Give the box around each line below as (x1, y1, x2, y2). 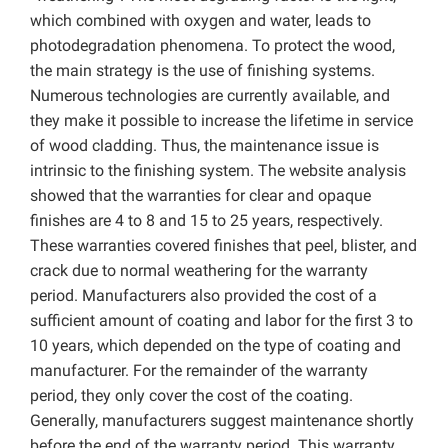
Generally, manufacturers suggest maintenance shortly (30, 410, 414, 430)
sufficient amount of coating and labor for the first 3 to (30, 310, 413, 330)
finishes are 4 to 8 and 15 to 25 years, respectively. (30, 210, 383, 230)
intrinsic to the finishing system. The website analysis (30, 160, 406, 180)
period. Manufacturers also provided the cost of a (30, 285, 377, 305)
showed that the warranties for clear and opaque (30, 185, 371, 205)
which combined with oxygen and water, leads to (30, 10, 371, 30)
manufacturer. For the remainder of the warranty (30, 360, 368, 380)
